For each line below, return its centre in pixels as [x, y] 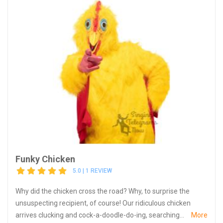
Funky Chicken [45, 159]
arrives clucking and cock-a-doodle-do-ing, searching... [100, 215]
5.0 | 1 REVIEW [92, 171]
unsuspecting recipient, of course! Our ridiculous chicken [103, 203]
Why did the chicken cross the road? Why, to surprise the [103, 191]
